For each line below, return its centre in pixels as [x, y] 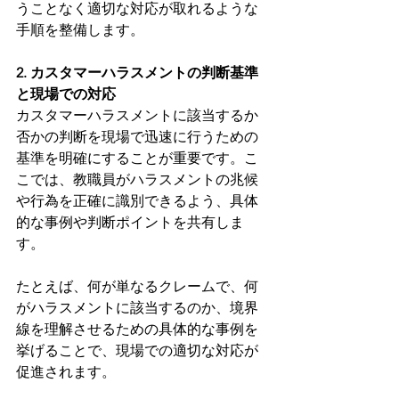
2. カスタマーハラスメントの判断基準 [137, 73]
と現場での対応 [66, 94]
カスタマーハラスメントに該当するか [137, 116]
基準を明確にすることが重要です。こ [137, 159]
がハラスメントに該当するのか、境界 [137, 308]
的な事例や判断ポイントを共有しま [130, 223]
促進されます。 [66, 372]
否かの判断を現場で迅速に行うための [137, 137]
